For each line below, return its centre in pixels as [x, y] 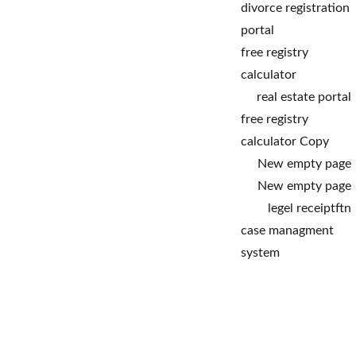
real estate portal [304, 97]
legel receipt [302, 208]
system [260, 253]
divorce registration [295, 8]
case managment [287, 230]
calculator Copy [285, 141]
